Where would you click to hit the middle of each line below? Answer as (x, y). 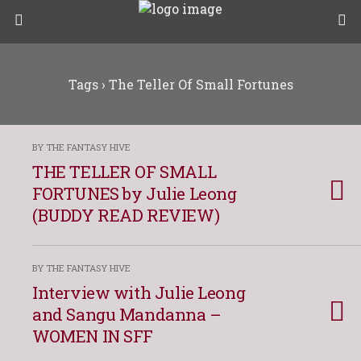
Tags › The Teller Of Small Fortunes (180, 84)
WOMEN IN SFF (93, 336)
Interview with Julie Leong (139, 293)
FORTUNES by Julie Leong (135, 193)
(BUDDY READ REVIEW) (126, 215)
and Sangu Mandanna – (127, 314)
